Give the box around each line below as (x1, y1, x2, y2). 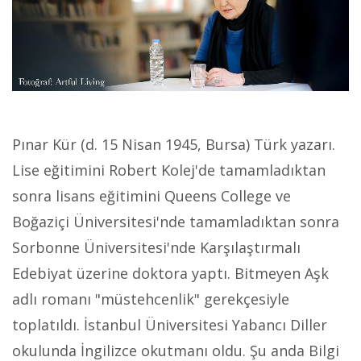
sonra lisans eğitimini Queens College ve (12, 186, 291, 205)
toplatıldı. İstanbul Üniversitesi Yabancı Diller (12, 315, 327, 334)
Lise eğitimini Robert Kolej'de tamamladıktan (12, 160, 326, 180)
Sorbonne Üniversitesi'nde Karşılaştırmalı (12, 238, 301, 257)
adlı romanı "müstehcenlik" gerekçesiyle (12, 289, 289, 309)
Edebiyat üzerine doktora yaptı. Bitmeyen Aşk (12, 263, 329, 283)
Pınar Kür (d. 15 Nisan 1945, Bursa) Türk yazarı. (12, 135, 335, 154)
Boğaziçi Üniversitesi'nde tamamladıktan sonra (12, 212, 339, 231)
